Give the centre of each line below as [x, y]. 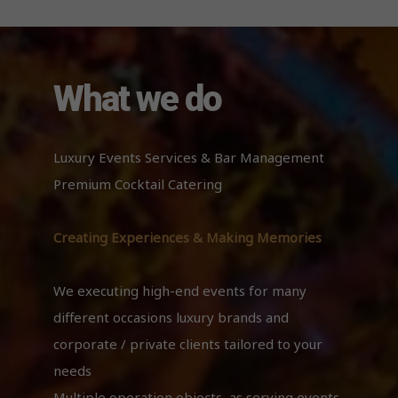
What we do [137, 99]
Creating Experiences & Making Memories [187, 238]
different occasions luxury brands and [171, 318]
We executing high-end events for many [180, 291]
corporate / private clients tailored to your [188, 344]
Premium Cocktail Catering [138, 184]
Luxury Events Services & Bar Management [189, 158]
